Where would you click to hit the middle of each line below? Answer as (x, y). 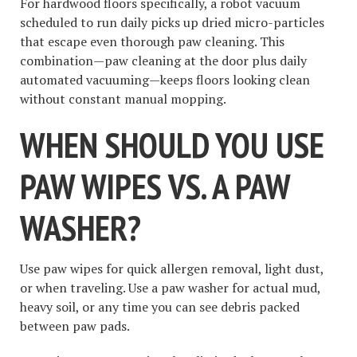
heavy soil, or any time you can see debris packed (160, 306)
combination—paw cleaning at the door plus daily (163, 61)
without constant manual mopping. (123, 99)
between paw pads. (75, 326)
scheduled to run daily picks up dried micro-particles (172, 23)
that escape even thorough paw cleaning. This (152, 42)
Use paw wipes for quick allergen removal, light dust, (172, 268)
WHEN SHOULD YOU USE (172, 145)
